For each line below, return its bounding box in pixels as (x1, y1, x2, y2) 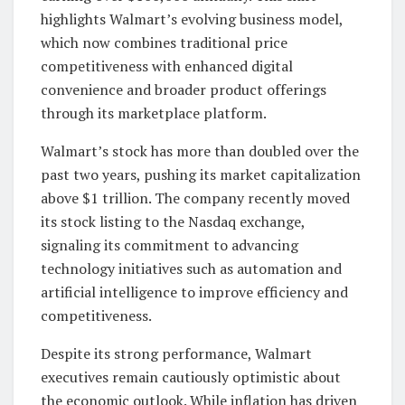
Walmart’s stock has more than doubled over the (41, 140, 359, 161)
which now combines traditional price (41, 32, 287, 52)
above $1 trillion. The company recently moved (41, 187, 350, 208)
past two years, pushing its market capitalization (41, 164, 361, 184)
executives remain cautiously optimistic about (41, 366, 341, 387)
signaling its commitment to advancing (41, 234, 298, 255)
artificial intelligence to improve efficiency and (41, 281, 348, 302)
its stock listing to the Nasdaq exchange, (41, 211, 305, 231)
